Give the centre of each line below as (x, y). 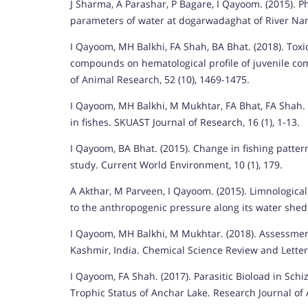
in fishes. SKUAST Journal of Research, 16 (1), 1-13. (185, 122)
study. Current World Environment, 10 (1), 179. (176, 164)
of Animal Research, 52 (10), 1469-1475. (160, 79)
